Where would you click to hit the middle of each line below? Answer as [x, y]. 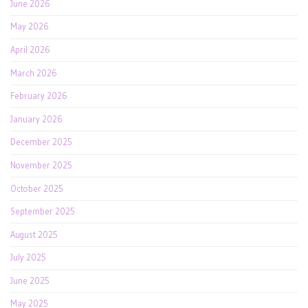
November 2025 [41, 165]
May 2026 [30, 27]
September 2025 [43, 212]
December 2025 [41, 142]
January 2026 [36, 119]
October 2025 [37, 188]
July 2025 [28, 258]
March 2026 [34, 73]
